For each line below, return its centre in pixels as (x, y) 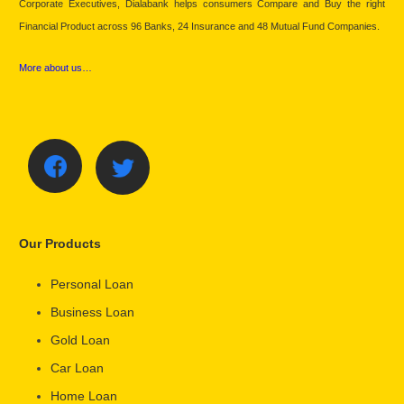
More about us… (55, 67)
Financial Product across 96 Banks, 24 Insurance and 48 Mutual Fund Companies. (199, 26)
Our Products (60, 244)
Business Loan (92, 312)
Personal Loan (92, 285)
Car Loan (77, 368)
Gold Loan (80, 340)
